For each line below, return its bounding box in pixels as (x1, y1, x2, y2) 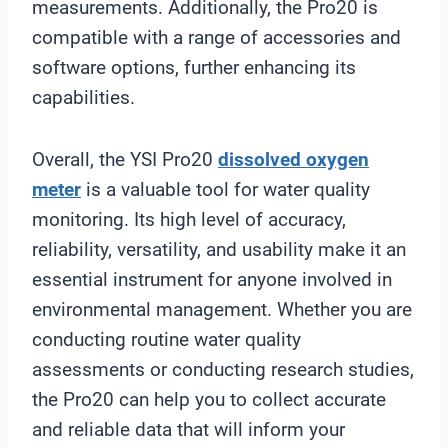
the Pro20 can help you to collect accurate (32, 387, 386, 411)
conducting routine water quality (32, 327, 301, 351)
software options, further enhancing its (32, 55, 356, 79)
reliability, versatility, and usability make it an (32, 237, 406, 261)
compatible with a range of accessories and (32, 25, 401, 49)
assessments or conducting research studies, (32, 357, 414, 381)
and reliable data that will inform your (32, 417, 345, 441)
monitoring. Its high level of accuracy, (32, 207, 346, 231)
